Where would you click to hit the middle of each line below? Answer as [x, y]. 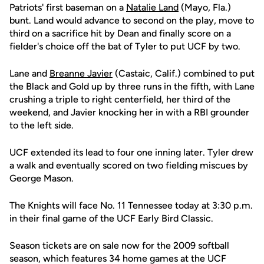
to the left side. [42, 125]
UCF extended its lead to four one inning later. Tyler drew [131, 152]
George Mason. [42, 178]
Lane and [29, 73]
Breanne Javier [81, 73]
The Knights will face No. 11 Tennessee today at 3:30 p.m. [131, 205]
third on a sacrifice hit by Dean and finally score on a [120, 33]
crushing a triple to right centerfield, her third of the [120, 99]
